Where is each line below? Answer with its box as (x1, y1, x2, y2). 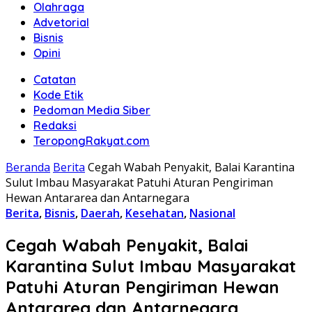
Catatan (33, 72, 76, 86)
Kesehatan (125, 205, 184, 221)
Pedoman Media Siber (33, 103, 150, 117)
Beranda (6, 159, 50, 175)
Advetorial (33, 15, 89, 29)
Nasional (189, 205, 235, 221)
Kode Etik (33, 88, 84, 102)
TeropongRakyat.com (33, 134, 150, 148)
